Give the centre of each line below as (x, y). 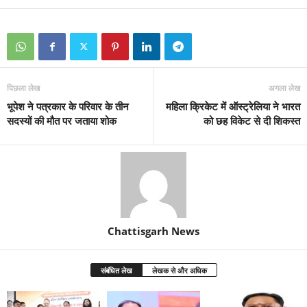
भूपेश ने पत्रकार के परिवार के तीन (68, 107)
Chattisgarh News (153, 231)
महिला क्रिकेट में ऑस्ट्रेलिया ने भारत (233, 107)
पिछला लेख (23, 88)
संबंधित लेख (116, 271)
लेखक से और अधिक (179, 271)
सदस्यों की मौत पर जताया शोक (62, 121)
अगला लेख (284, 88)
